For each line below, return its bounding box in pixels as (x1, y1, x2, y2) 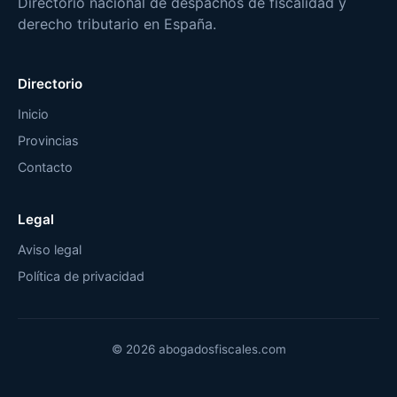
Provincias (18, 132, 79, 148)
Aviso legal (18, 241, 82, 257)
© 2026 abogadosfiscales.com (111, 341, 286, 356)
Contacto (18, 159, 73, 175)
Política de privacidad (18, 268, 144, 284)
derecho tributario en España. (18, 14, 216, 33)
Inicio (18, 105, 49, 121)
